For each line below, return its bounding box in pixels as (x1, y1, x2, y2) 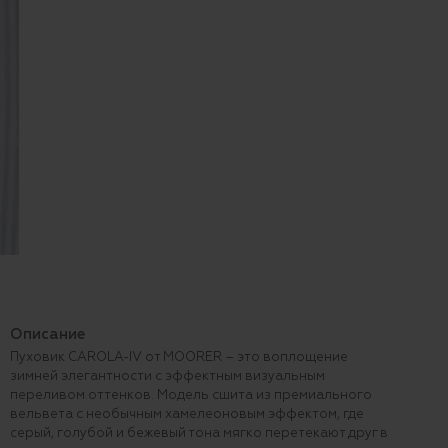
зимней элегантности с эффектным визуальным (9, 369, 325, 383)
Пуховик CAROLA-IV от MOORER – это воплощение (9, 350, 348, 364)
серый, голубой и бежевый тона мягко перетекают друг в (9, 426, 388, 440)
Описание (9, 326, 85, 342)
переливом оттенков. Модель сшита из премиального (9, 388, 372, 402)
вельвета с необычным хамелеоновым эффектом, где (9, 407, 364, 421)
